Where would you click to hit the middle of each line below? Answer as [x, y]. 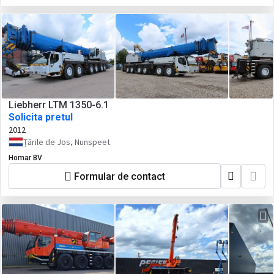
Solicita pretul [41, 117]
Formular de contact [120, 176]
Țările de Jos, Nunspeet [67, 142]
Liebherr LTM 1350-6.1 [59, 105]
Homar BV [25, 158]
